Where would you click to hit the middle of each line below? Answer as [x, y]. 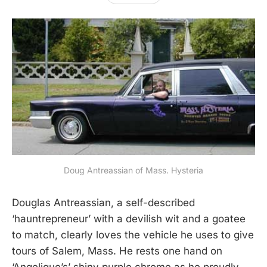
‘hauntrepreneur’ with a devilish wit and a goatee [129, 218]
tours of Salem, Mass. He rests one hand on [117, 251]
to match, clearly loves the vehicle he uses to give [133, 235]
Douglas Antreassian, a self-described [103, 202]
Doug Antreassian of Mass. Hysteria [133, 170]
